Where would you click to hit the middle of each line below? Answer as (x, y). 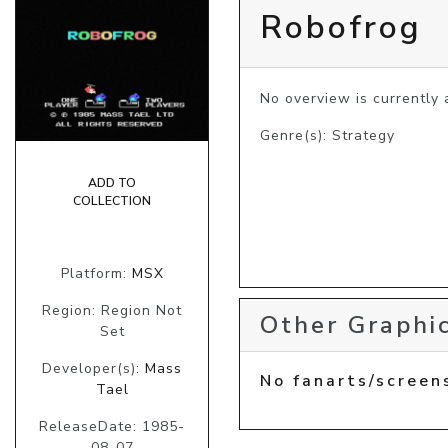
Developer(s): (93, 368)
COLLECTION (112, 200)
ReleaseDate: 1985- (112, 426)
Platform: (96, 273)
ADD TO (112, 182)
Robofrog (341, 27)
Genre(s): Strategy (327, 135)
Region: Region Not (112, 310)
